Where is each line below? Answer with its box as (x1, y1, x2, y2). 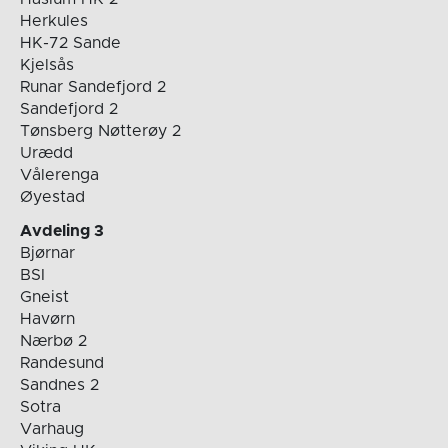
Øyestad (19, 189, 85, 206)
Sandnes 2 (19, 377, 99, 394)
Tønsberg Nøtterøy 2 (19, 123, 181, 140)
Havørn (19, 311, 75, 328)
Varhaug (19, 421, 84, 438)
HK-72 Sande (19, 35, 121, 52)
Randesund (19, 355, 104, 372)
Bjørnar (19, 245, 75, 262)
